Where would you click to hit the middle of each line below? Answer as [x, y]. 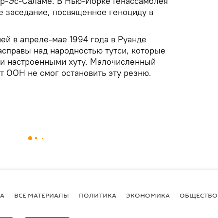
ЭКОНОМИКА [148, 195]
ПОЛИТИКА [98, 195]
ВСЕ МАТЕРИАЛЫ [42, 195]
